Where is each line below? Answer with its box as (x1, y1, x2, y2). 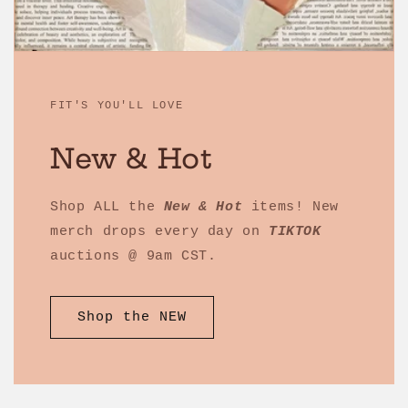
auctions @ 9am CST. (50, 249, 217, 265)
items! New (242, 199, 339, 216)
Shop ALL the (50, 199, 164, 216)
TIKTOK (269, 224, 321, 240)
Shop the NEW (77, 309, 187, 325)
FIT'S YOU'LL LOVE (50, 99, 184, 113)
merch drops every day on (50, 224, 270, 240)
